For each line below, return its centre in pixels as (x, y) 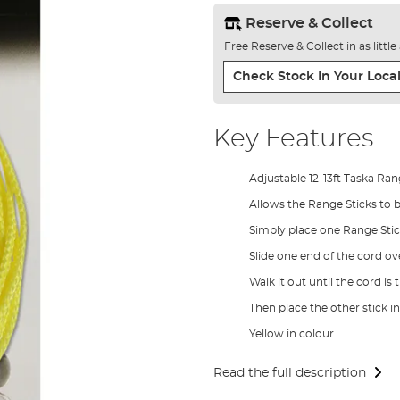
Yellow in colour (291, 333)
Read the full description (289, 373)
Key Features (293, 139)
